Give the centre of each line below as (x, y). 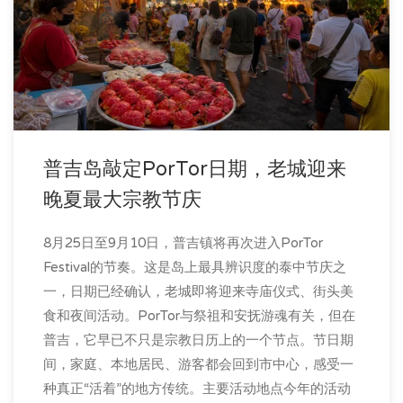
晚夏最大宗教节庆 (122, 199)
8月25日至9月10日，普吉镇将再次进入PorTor (183, 242)
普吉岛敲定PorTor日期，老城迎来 (195, 169)
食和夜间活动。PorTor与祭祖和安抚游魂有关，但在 (199, 315)
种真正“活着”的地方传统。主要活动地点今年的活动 (197, 388)
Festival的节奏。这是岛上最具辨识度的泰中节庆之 (195, 267)
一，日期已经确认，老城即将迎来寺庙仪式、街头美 (198, 291)
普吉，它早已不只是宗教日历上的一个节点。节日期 (198, 340)
